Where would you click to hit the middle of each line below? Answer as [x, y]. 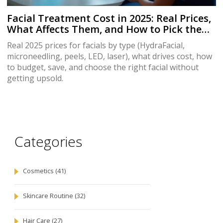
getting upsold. [35, 78]
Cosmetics [39, 171]
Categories [48, 142]
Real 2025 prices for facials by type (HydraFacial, [96, 46]
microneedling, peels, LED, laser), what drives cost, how [110, 56]
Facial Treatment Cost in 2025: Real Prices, [109, 18]
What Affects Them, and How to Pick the [104, 29]
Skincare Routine [49, 196]
